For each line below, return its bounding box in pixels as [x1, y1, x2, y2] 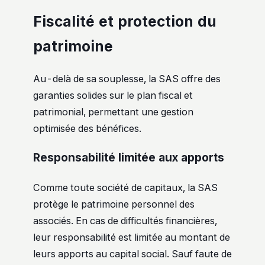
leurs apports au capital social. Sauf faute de [33, 248, 232, 260]
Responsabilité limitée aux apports [33, 151, 224, 165]
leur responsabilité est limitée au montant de [33, 231, 230, 244]
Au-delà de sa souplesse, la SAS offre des [33, 72, 221, 85]
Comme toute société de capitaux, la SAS [33, 182, 218, 194]
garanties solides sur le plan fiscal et [33, 89, 193, 101]
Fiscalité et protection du [33, 12, 216, 30]
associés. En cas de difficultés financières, [33, 215, 217, 227]
